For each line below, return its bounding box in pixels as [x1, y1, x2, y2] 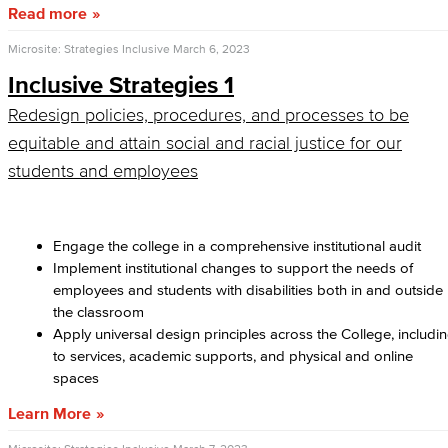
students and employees [8, 161, 198, 181]
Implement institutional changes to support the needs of [53, 259, 413, 276]
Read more [8, 4, 87, 22]
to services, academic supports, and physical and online [53, 347, 413, 364]
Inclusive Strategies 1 [8, 71, 234, 98]
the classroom [53, 303, 144, 320]
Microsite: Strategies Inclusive [8, 42, 170, 55]
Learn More [8, 404, 91, 422]
